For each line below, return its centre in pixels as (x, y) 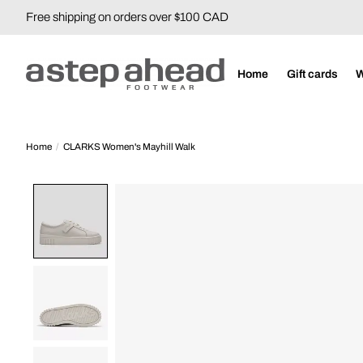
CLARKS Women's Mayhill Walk (129, 146)
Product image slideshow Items (193, 190)
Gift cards (312, 74)
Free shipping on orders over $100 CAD (127, 17)
